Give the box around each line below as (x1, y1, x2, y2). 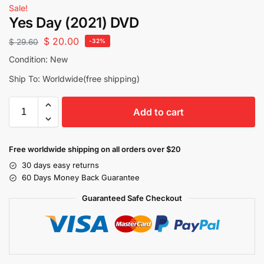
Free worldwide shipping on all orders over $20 (9, 144, 181, 154)
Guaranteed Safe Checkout (82, 193, 182, 203)
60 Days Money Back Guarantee (22, 173, 140, 183)
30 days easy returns (22, 160, 99, 170)
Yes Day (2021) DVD (9, 14, 138, 31)
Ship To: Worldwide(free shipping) (9, 74, 140, 84)
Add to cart (133, 106, 184, 118)
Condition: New (9, 54, 68, 65)
